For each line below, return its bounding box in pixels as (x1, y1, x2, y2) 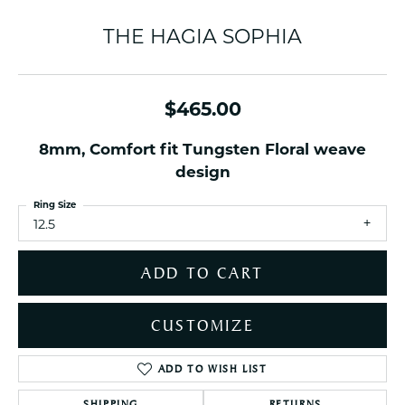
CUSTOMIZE (150, 316, 255, 336)
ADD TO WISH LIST (157, 362, 268, 377)
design (174, 163, 231, 181)
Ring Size (33, 199, 76, 211)
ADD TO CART (141, 263, 264, 284)
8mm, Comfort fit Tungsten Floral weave (39, 140, 366, 158)
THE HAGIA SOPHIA (103, 24, 302, 49)
